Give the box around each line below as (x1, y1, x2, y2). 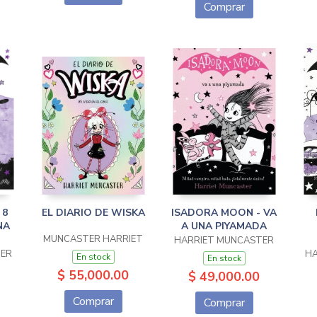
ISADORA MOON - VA (171, 206, 277, 219)
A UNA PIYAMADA (181, 219, 267, 233)
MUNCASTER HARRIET (43, 233, 143, 246)
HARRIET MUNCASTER (174, 234, 274, 247)
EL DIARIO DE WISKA (41, 206, 145, 219)
